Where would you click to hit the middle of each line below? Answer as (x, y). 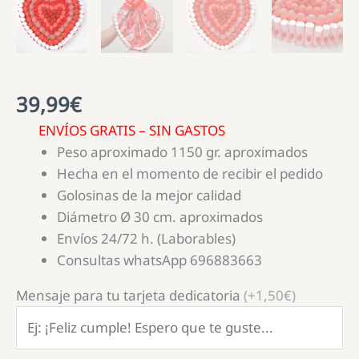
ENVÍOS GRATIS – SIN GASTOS (121, 130)
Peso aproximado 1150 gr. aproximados (182, 151)
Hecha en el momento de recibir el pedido (190, 173)
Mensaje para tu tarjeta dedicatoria (128, 295)
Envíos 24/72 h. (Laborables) (146, 238)
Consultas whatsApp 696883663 (159, 260)
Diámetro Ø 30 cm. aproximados (160, 216)
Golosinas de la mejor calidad (149, 195)
